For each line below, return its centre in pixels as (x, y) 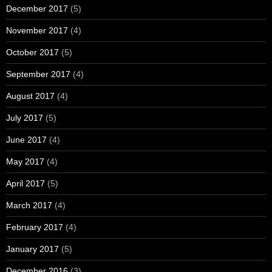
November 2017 (37, 30)
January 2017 (32, 249)
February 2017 (35, 227)
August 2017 (30, 96)
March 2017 (29, 205)
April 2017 (25, 183)
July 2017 (25, 117)
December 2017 (37, 8)
